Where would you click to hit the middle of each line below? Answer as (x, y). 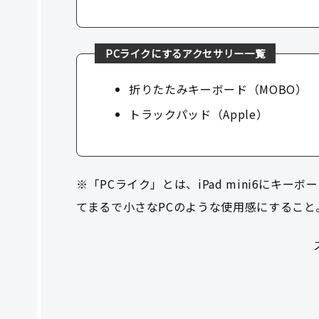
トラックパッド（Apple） (199, 114)
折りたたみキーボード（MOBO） (218, 89)
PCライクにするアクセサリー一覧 (185, 53)
